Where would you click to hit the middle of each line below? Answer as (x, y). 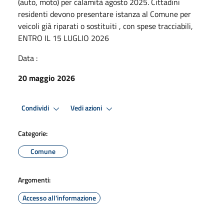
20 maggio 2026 (46, 78)
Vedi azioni (87, 108)
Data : (28, 58)
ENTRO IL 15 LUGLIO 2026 (63, 38)
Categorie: (33, 133)
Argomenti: (34, 179)
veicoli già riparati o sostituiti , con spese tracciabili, (105, 26)
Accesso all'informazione (59, 197)
